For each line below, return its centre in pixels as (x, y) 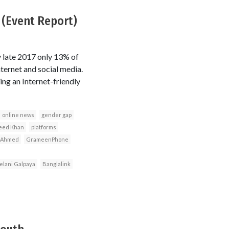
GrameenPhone (47, 140)
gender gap (56, 115)
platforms (43, 127)
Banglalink (56, 164)
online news (18, 115)
